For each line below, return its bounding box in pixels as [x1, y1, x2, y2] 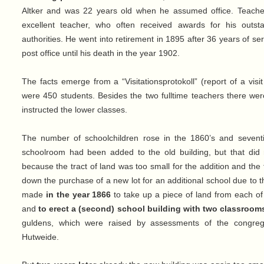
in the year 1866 [45, 190, 111, 200]
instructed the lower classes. [21, 105, 127, 115]
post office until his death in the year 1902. [21, 48, 180, 58]
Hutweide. [21, 232, 59, 242]
